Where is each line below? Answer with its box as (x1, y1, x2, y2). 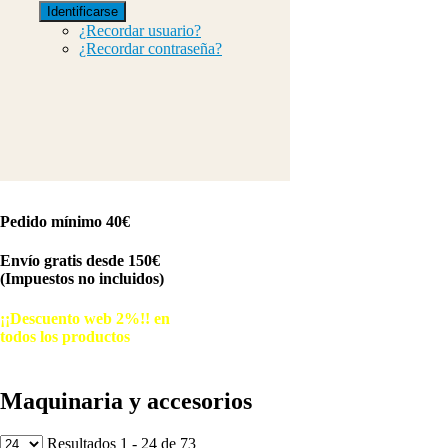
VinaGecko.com (150, 366, 226, 381)
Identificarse (47, 4, 118, 20)
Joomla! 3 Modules (36, 366, 128, 381)
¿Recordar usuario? (79, 22, 201, 40)
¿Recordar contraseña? (79, 40, 222, 58)
